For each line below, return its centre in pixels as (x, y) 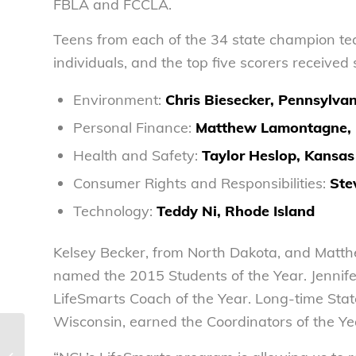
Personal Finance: (134, 128)
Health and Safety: (137, 156)
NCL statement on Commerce (97, 339)
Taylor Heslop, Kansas (278, 156)
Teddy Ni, (189, 211)
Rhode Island (270, 211)
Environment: (119, 100)
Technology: (115, 211)
